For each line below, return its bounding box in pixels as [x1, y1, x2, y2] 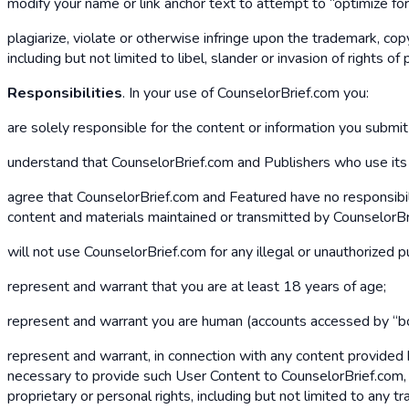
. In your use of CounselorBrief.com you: [122, 82, 369, 103]
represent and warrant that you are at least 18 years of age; [7, 276, 386, 297]
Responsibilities [7, 82, 122, 103]
